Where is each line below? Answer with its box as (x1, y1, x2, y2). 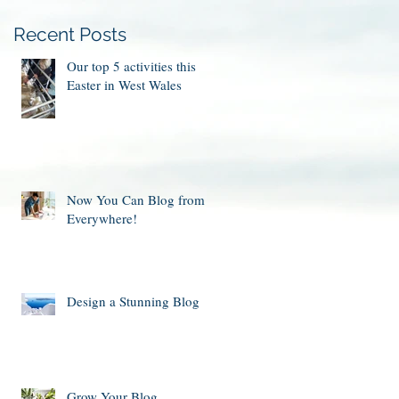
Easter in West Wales (67, 75, 182, 94)
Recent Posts (13, 22, 126, 45)
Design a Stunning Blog (67, 291, 199, 310)
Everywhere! (67, 208, 137, 227)
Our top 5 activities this (67, 56, 196, 75)
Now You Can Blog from (67, 190, 205, 208)
